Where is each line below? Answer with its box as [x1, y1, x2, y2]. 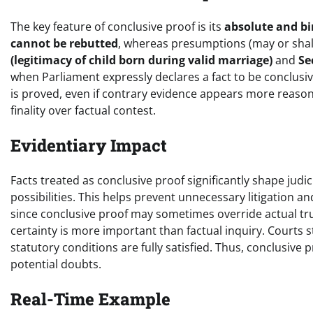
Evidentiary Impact [10, 134, 167, 157]
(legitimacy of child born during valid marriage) [10, 52, 272, 68]
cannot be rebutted [10, 36, 118, 52]
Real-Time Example [10, 287, 170, 310]
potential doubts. [10, 256, 101, 272]
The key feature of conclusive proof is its [10, 19, 224, 35]
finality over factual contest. [10, 103, 156, 119]
